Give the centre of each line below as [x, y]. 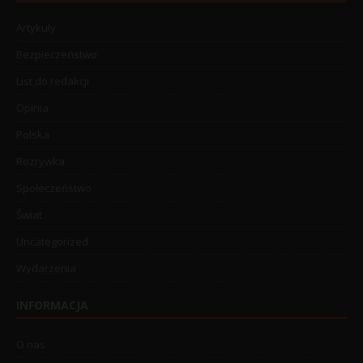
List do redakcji [53, 81]
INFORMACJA [52, 305]
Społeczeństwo [54, 188]
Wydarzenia [46, 269]
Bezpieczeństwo [57, 55]
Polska [33, 135]
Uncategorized [52, 242]
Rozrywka [41, 162]
